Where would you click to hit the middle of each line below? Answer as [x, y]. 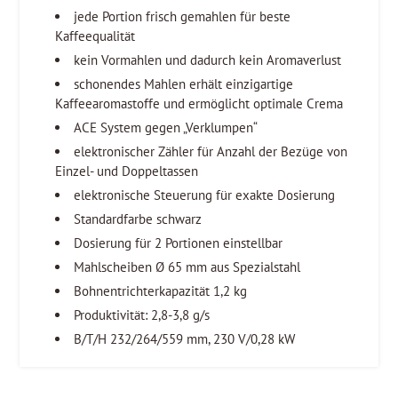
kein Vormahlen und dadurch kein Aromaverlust [208, 60]
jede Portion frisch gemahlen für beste [183, 16]
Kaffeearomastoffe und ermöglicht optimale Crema [199, 103]
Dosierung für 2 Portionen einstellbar [179, 243]
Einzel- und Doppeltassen [127, 171]
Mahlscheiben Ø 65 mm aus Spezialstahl [187, 267]
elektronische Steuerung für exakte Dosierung [205, 195]
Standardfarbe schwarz [138, 219]
